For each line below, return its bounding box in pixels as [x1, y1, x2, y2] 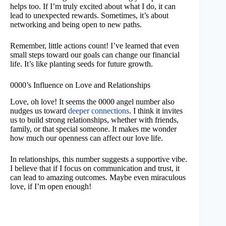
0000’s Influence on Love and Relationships [10, 80, 150, 89]
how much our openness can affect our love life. [10, 133, 163, 142]
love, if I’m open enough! [10, 182, 91, 191]
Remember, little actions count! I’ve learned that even [10, 41, 179, 50]
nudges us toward [10, 106, 68, 115]
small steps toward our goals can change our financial [10, 50, 180, 59]
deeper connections [68, 106, 129, 115]
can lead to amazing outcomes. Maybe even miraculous [10, 173, 186, 182]
